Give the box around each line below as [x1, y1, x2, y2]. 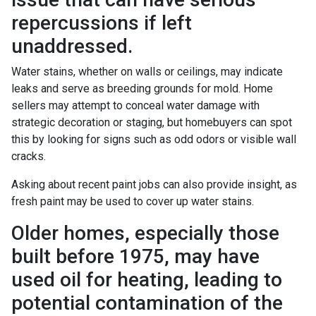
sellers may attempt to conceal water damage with [11, 98, 260, 112]
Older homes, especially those [11, 221, 279, 245]
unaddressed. [11, 34, 133, 58]
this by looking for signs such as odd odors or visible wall [11, 132, 296, 146]
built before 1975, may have [11, 244, 260, 268]
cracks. [11, 149, 46, 163]
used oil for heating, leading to [11, 267, 282, 291]
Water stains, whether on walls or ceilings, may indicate [11, 64, 283, 78]
